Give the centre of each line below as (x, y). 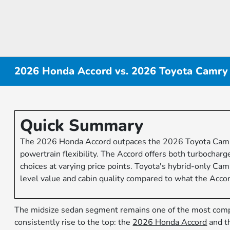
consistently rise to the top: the (74, 222)
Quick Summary (82, 126)
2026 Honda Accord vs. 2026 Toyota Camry (121, 71)
